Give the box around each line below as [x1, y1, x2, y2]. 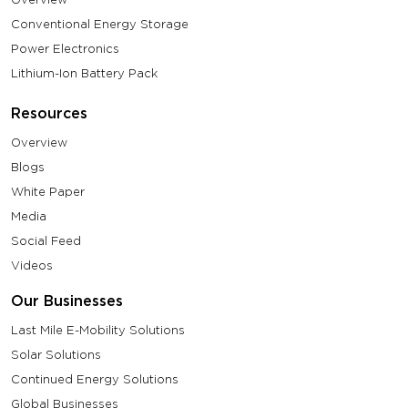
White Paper [11, 185, 85, 199]
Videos [11, 259, 53, 272]
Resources [11, 105, 87, 122]
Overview [11, 136, 67, 149]
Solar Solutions [11, 348, 101, 362]
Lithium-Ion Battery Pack [11, 66, 158, 80]
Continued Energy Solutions [11, 372, 178, 386]
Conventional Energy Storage [11, 17, 189, 31]
